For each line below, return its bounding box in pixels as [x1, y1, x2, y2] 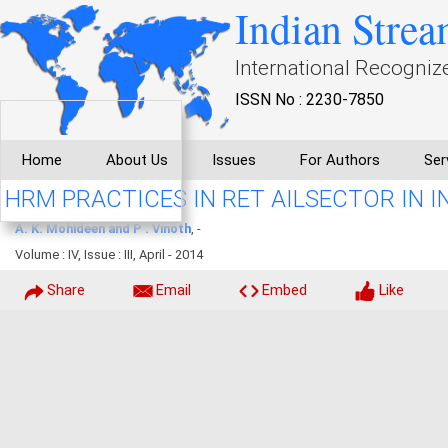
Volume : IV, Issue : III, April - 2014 [15, 247, 203, 262]
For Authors [300, 151, 380, 169]
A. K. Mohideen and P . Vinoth [15, 221, 191, 236]
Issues [212, 151, 256, 169]
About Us [106, 151, 168, 169]
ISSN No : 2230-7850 [235, 90, 384, 109]
